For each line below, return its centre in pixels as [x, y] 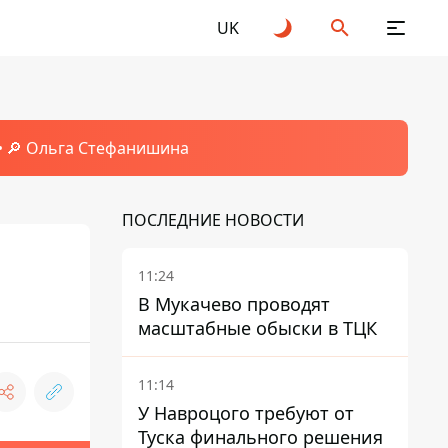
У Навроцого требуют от [246, 413]
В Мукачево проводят [234, 304]
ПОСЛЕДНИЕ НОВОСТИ [213, 220]
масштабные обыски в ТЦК [257, 328]
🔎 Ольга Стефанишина [97, 148]
